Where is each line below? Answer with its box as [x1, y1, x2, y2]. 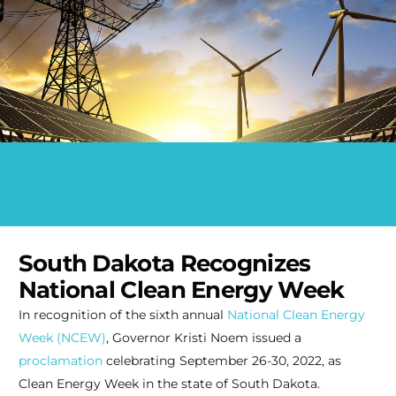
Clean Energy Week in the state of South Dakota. [18, 376, 322, 392]
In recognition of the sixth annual [18, 307, 227, 324]
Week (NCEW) [18, 330, 106, 346]
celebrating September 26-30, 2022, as [102, 353, 341, 369]
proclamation [18, 353, 103, 369]
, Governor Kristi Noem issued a [105, 330, 301, 346]
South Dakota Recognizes [18, 249, 311, 278]
